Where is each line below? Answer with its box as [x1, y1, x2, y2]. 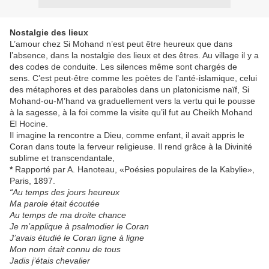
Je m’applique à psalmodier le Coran [10, 222, 149, 231]
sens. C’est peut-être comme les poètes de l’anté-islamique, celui [10, 73, 257, 83]
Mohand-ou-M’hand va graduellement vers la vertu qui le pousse [10, 96, 255, 106]
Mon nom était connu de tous [10, 244, 121, 254]
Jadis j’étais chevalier [10, 256, 90, 265]
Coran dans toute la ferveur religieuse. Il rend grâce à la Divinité [10, 142, 252, 151]
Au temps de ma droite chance [10, 210, 126, 220]
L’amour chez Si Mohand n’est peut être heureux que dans [10, 39, 232, 49]
